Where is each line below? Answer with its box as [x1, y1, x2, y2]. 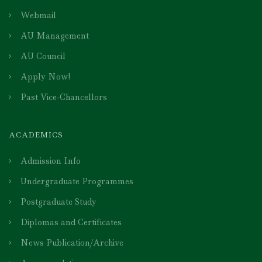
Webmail [20, 10, 56, 21]
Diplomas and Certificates [20, 217, 122, 228]
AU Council [20, 51, 65, 62]
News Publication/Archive [20, 237, 123, 249]
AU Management [20, 30, 89, 42]
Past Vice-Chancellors [20, 92, 107, 103]
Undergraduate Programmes [20, 176, 133, 187]
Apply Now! [20, 71, 70, 82]
